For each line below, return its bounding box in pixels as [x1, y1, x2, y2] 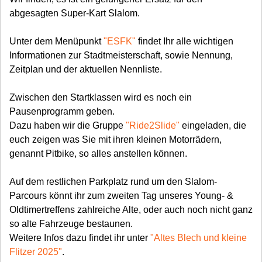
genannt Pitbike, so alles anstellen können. [9, 149, 187, 158]
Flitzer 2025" [9, 247, 62, 257]
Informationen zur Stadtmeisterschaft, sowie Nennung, [9, 50, 233, 60]
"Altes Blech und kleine [150, 233, 247, 243]
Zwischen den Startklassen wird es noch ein [9, 92, 192, 102]
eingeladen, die [180, 120, 246, 130]
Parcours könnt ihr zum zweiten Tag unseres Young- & [9, 191, 233, 201]
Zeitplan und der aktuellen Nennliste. [9, 64, 162, 74]
